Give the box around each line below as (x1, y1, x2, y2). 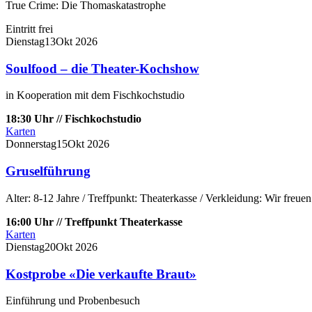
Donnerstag (6, 138, 56, 150)
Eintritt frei (6, 23, 53, 35)
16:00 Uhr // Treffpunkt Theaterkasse (6, 215, 182, 228)
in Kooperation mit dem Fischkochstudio (6, 89, 185, 102)
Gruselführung (6, 164, 91, 179)
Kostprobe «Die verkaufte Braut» (6, 266, 196, 281)
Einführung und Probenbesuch (6, 295, 140, 307)
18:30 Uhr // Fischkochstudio (6, 113, 141, 125)
